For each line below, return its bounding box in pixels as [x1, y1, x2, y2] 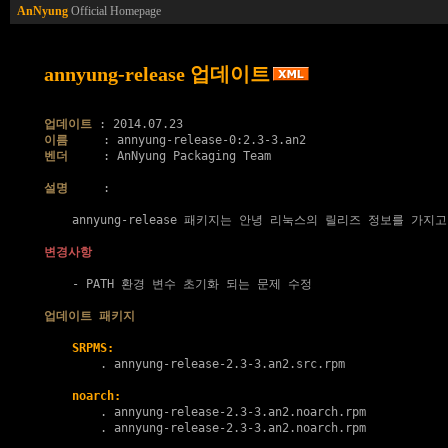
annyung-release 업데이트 [44, 63, 270, 85]
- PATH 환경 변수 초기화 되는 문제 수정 [44, 277, 312, 291]
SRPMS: [72, 341, 114, 355]
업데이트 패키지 [44, 309, 135, 323]
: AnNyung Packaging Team [68, 149, 271, 163]
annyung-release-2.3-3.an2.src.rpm [114, 357, 345, 371]
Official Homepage [68, 4, 161, 18]
